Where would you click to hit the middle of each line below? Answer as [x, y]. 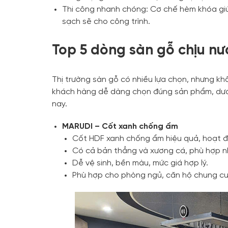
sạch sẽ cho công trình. [106, 21]
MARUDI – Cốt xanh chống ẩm [120, 126]
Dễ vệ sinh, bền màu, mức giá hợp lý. [140, 163]
